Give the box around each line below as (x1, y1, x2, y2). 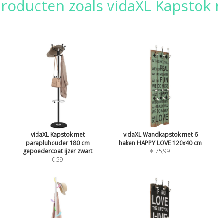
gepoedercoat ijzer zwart (22, 146, 92, 155)
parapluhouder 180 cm (25, 138, 90, 147)
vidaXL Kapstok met (30, 130, 85, 139)
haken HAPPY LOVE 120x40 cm (119, 138, 202, 147)
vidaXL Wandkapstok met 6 (123, 130, 198, 139)
